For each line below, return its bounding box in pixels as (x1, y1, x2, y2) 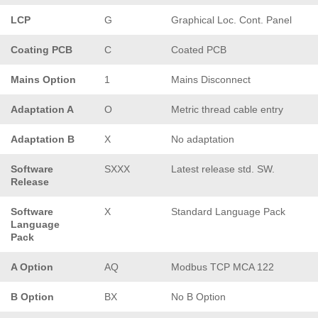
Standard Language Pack (171, 205, 285, 217)
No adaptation (171, 133, 234, 145)
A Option (11, 261, 53, 273)
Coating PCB (11, 43, 72, 55)
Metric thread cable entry (171, 103, 283, 115)
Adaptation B (11, 133, 75, 145)
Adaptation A (11, 103, 74, 115)
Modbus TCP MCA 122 (171, 261, 274, 273)
